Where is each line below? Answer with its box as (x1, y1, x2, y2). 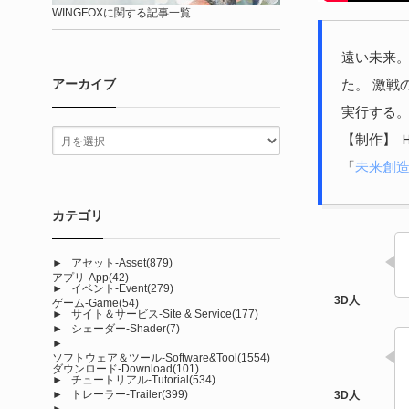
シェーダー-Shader (71, 321, 166, 335)
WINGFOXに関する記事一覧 (52, 5, 191, 19)
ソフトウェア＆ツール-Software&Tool (52, 351, 237, 364)
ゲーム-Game (52, 296, 119, 309)
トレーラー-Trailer (71, 387, 162, 401)
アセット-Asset (71, 256, 146, 269)
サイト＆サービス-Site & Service (71, 307, 232, 320)
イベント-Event (71, 281, 147, 295)
